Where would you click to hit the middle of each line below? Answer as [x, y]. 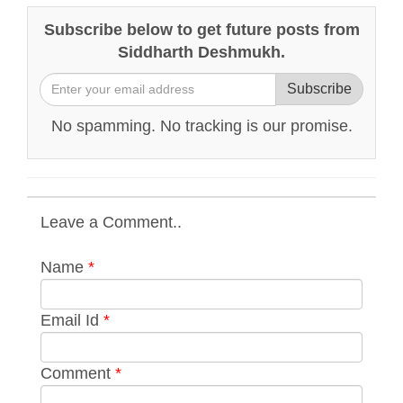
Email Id [72, 320]
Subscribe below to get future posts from [201, 29]
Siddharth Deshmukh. [201, 52]
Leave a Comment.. [111, 222]
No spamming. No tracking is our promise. [201, 125]
